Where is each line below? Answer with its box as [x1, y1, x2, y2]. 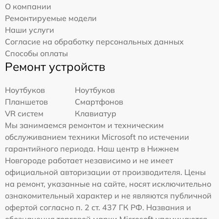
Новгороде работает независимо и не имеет [5, 155, 173, 165]
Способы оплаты [5, 48, 68, 58]
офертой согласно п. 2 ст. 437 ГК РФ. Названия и [5, 202, 191, 212]
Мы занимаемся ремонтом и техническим [5, 120, 164, 130]
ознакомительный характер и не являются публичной [5, 190, 212, 200]
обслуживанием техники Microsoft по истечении [5, 131, 189, 142]
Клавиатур [75, 108, 117, 118]
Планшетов [5, 96, 48, 107]
